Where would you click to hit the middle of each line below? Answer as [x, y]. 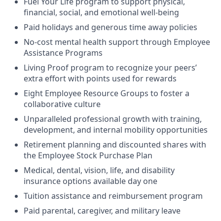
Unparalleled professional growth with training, [113, 119]
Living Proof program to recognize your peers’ [110, 68]
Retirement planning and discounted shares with [115, 145]
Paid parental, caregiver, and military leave [102, 211]
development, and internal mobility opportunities [116, 130]
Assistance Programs [63, 53]
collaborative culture [62, 104]
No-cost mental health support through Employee [117, 42]
